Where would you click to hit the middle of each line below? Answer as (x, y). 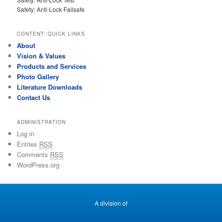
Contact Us (34, 97)
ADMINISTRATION (42, 122)
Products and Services (52, 66)
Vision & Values (41, 55)
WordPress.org (38, 165)
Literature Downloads (50, 87)
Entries (28, 144)
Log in (26, 134)
